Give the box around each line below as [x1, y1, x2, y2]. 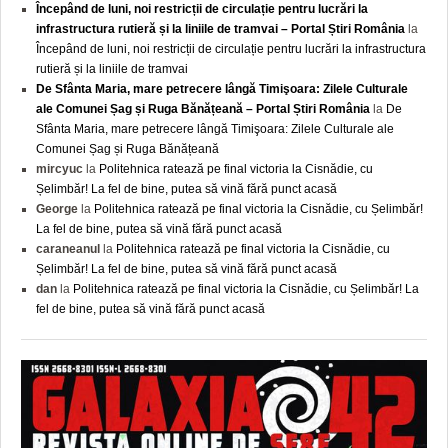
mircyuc [36, 161, 83, 176]
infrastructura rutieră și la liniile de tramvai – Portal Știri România [36, 21, 405, 36]
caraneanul [36, 241, 100, 256]
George [36, 201, 78, 216]
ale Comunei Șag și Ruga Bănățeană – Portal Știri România [36, 101, 370, 116]
